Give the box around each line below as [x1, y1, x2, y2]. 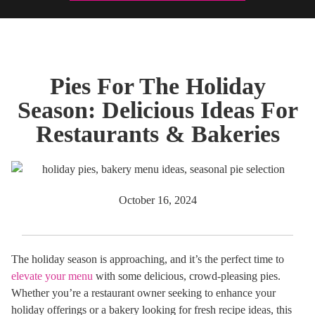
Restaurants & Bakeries [35, 120, 280, 147]
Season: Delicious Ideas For [17, 96, 298, 123]
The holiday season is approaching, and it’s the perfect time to [11, 253, 284, 266]
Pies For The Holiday [49, 72, 266, 99]
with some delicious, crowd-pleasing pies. [93, 270, 281, 283]
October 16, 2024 [118, 194, 197, 207]
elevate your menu [11, 270, 93, 283]
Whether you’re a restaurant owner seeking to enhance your [11, 287, 276, 300]
